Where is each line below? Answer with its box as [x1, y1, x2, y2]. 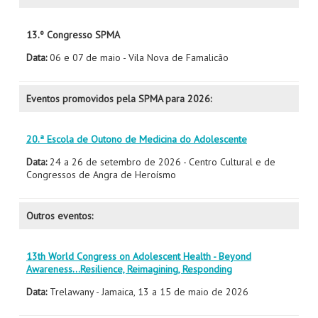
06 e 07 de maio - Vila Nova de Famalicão [46, 51, 229, 64]
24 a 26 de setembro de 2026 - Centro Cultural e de [46, 155, 275, 168]
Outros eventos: [26, 209, 93, 222]
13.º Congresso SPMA [26, 28, 120, 41]
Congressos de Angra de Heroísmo [26, 168, 176, 181]
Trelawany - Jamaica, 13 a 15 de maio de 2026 [49, 285, 248, 298]
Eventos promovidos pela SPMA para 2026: [26, 92, 212, 105]
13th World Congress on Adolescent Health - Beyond [26, 250, 251, 263]
